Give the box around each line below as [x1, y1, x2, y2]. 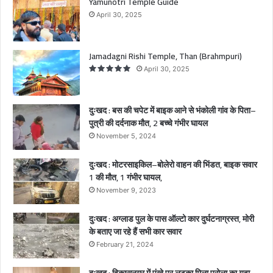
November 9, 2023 [96, 186, 156, 195]
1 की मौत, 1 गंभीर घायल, [89, 169, 164, 186]
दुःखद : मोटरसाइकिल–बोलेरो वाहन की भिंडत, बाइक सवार [89, 157, 257, 173]
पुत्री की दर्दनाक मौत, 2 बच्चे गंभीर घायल [89, 115, 208, 132]
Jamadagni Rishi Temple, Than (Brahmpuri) [89, 48, 242, 65]
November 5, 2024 [96, 132, 156, 141]
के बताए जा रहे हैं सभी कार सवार [89, 224, 182, 240]
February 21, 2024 [96, 240, 154, 249]
